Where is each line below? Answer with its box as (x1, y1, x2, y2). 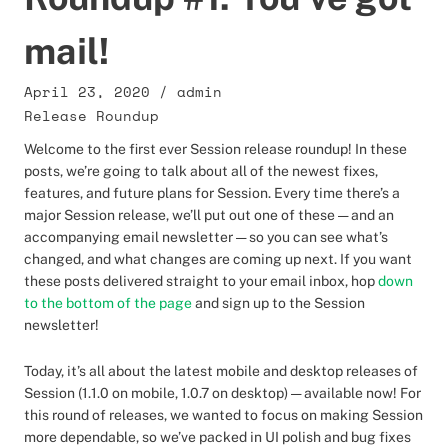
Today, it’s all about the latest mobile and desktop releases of (24, 363, 418, 379)
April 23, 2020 (24, 81, 150, 102)
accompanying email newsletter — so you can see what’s (24, 229, 388, 245)
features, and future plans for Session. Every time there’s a (24, 185, 400, 201)
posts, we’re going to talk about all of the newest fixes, (24, 163, 378, 179)
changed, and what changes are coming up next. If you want (24, 251, 412, 267)
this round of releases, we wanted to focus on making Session (24, 407, 423, 423)
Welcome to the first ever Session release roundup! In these (24, 141, 407, 157)
